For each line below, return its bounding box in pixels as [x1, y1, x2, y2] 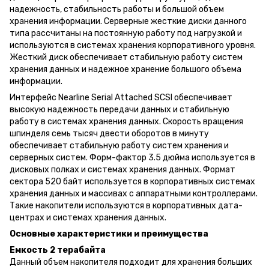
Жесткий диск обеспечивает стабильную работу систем [10, 52, 243, 62]
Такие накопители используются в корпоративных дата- [10, 200, 243, 211]
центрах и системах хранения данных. [10, 212, 166, 223]
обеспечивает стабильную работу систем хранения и [10, 140, 229, 151]
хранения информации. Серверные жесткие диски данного [10, 16, 247, 26]
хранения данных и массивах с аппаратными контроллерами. [10, 188, 258, 199]
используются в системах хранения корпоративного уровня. [10, 40, 256, 50]
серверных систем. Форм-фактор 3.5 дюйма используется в [10, 152, 255, 163]
